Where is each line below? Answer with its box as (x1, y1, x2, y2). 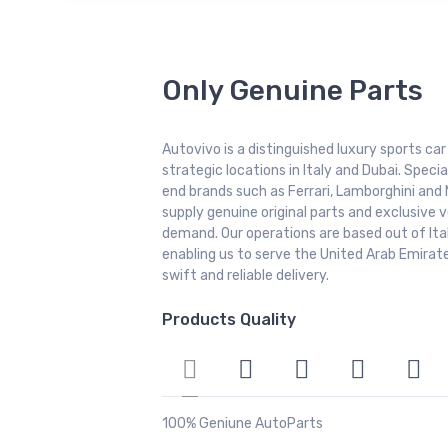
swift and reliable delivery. (162, 266, 329, 284)
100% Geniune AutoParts (162, 414, 323, 432)
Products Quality (162, 309, 296, 329)
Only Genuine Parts (162, 73, 423, 107)
